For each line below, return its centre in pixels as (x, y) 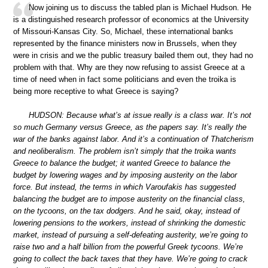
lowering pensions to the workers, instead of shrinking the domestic (130, 223)
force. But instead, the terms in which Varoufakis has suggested (124, 187)
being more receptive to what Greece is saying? (96, 92)
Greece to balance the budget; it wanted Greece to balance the (122, 163)
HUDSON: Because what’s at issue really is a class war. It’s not (140, 115)
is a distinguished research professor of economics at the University (131, 20)
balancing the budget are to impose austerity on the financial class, (129, 199)
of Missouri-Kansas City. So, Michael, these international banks (123, 32)
